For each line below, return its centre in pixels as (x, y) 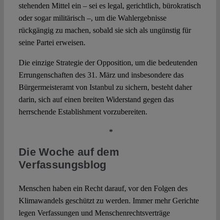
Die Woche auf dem (69, 152)
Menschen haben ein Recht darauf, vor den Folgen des (103, 189)
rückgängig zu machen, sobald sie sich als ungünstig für (105, 30)
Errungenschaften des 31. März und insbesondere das (101, 75)
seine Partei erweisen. (52, 43)
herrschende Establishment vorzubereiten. (83, 112)
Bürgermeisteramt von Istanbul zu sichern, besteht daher (105, 87)
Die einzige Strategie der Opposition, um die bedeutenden (108, 63)
